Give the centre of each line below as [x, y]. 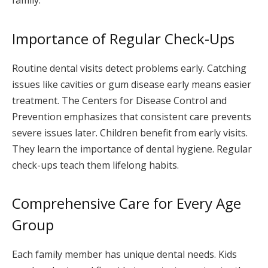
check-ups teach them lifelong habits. [95, 165]
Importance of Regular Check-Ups [123, 38]
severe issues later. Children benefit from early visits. [130, 133]
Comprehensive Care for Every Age [127, 203]
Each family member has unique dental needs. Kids [124, 255]
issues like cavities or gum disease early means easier [132, 84]
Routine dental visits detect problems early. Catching [129, 68]
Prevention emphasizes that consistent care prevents [132, 116]
